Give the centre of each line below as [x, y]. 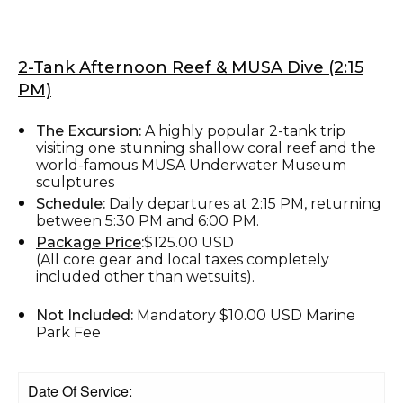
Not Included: [86, 315]
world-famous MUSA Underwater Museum [191, 165]
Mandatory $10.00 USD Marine [246, 315]
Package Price [89, 242]
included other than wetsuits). [145, 276]
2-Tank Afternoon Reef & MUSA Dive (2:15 [191, 67]
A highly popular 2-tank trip [243, 130]
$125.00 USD [189, 242]
